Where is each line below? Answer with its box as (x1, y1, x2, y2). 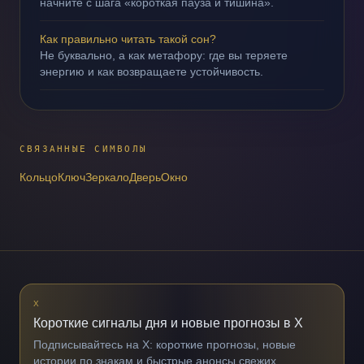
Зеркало (85, 171, 129, 184)
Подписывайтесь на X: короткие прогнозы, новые (33, 338, 296, 351)
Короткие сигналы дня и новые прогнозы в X (33, 316, 303, 330)
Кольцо (19, 171, 58, 184)
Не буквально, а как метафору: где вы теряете (40, 49, 288, 62)
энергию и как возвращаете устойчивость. (40, 65, 263, 78)
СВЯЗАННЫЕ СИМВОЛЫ (19, 144, 148, 154)
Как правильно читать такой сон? (40, 32, 216, 45)
